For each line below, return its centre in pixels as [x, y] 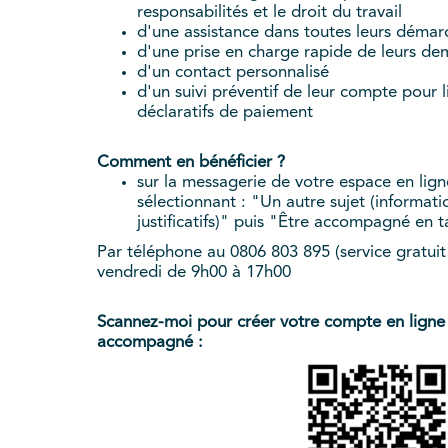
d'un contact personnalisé [233, 73]
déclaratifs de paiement [225, 113]
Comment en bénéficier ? [191, 163]
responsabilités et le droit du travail [269, 13]
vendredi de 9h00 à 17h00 [194, 273]
